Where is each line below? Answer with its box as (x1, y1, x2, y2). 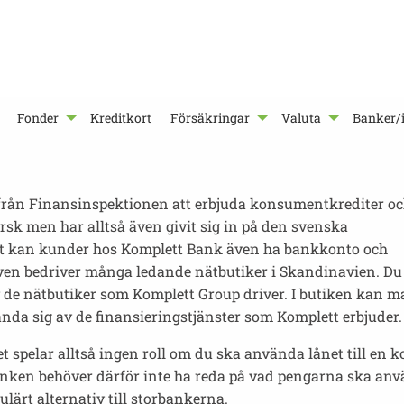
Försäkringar (170, 109, 251, 127)
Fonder (17, 109, 60, 127)
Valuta (281, 109, 322, 127)
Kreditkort (90, 109, 152, 127)
